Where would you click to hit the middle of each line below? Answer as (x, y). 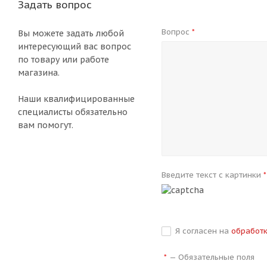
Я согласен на (204, 231)
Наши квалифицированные (76, 99)
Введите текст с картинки (213, 175)
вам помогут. (46, 125)
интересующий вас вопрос (74, 46)
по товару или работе (63, 60)
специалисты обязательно (73, 112)
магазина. (39, 73)
